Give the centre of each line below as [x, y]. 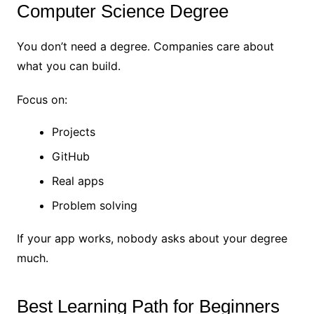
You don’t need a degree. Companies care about [145, 47]
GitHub [70, 157]
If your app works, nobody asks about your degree [152, 239]
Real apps [77, 181]
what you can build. [68, 66]
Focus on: [42, 100]
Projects [73, 132]
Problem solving [94, 206]
